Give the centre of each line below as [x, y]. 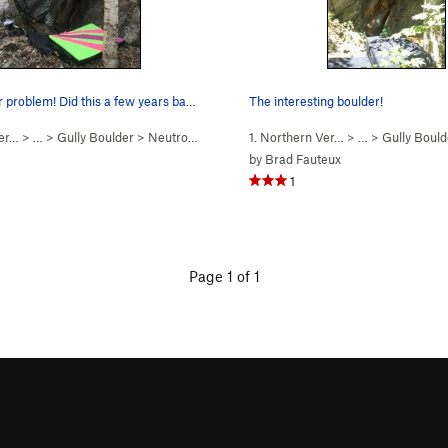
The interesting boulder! [316, 101]
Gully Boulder [95, 137]
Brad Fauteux [303, 159]
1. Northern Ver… [296, 137]
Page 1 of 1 [224, 276]
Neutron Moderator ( [168, 137]
